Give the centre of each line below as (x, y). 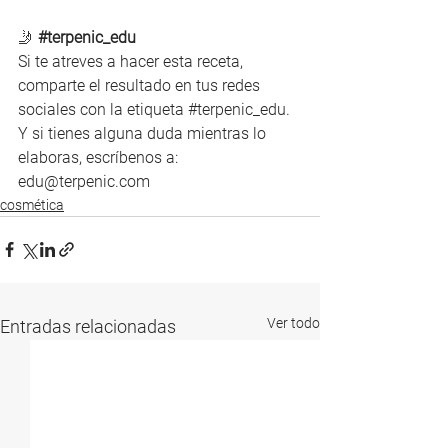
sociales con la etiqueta (103, 109)
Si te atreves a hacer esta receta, (132, 61)
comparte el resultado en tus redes (141, 85)
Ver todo (293, 322)
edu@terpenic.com (84, 181)
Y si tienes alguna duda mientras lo (144, 133)
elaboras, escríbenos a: (100, 157)
